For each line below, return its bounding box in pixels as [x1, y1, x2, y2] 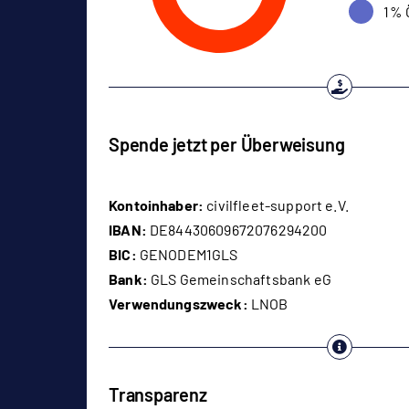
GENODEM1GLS [136, 246, 238, 264]
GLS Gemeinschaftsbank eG [147, 270, 331, 288]
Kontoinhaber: [109, 196, 204, 215]
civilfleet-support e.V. [204, 196, 349, 215]
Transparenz [109, 383, 207, 406]
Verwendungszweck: [109, 295, 248, 313]
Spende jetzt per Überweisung [109, 132, 345, 155]
